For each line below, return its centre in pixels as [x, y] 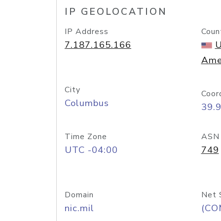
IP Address [87, 32]
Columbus [87, 103]
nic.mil [79, 208]
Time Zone [86, 137]
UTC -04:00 [91, 150]
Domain [79, 195]
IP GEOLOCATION [116, 12]
